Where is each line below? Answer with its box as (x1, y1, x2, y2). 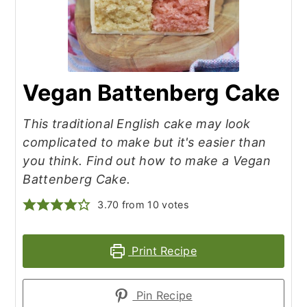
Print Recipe (128, 243, 197, 258)
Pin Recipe (132, 288, 193, 302)
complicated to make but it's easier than (23, 134, 267, 149)
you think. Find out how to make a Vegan (23, 153, 271, 168)
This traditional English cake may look (23, 116, 251, 131)
